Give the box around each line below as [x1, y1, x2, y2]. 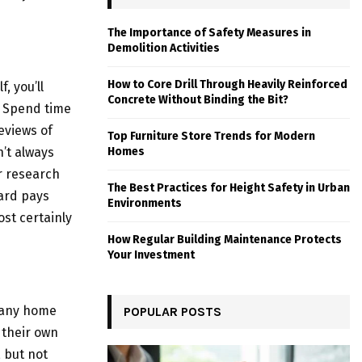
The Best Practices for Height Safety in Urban [107, 181, 350, 196]
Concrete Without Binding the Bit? [107, 93, 288, 107]
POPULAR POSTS [124, 304, 221, 320]
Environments [107, 196, 182, 211]
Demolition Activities [107, 41, 220, 56]
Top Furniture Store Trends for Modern [107, 129, 315, 144]
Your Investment [107, 248, 195, 263]
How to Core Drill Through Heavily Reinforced [107, 78, 347, 92]
